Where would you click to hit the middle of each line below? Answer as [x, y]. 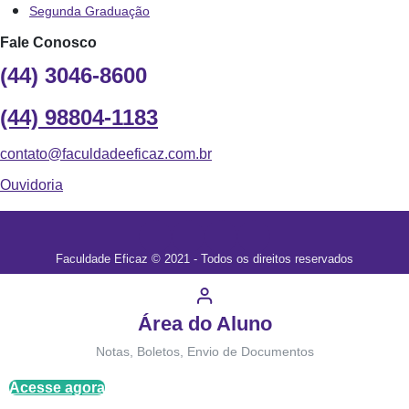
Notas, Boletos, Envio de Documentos [204, 351]
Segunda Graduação [89, 11]
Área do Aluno [204, 324]
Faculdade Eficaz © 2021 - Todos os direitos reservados [204, 259]
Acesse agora [57, 388]
